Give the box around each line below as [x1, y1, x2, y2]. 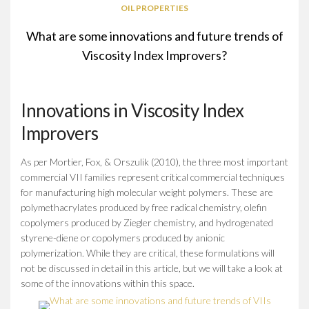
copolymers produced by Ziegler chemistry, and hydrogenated [21, 216, 273, 228]
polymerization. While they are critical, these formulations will [21, 246, 275, 259]
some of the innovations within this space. [21, 277, 195, 289]
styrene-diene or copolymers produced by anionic [21, 231, 225, 243]
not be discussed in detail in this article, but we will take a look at [21, 261, 283, 274]
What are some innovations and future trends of [26, 28, 283, 43]
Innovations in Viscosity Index [21, 99, 243, 121]
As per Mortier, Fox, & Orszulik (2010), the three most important [21, 155, 288, 168]
